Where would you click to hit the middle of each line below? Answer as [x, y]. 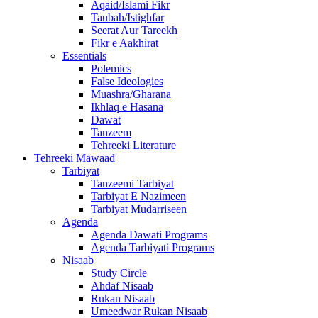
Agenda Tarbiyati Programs [153, 247]
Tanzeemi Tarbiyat [132, 183]
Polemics [111, 68]
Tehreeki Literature [133, 145]
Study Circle [119, 273]
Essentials [84, 56]
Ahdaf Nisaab [122, 286]
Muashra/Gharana [131, 94]
